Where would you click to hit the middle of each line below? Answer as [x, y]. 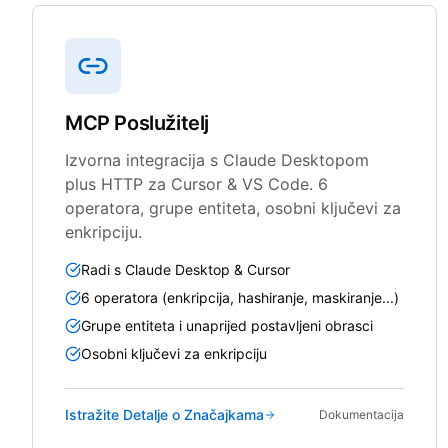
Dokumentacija [362, 414]
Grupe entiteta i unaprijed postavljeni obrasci [227, 325]
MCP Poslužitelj [137, 122]
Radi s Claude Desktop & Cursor [185, 269]
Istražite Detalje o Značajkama [164, 414]
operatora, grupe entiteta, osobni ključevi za [233, 207]
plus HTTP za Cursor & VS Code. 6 [196, 183]
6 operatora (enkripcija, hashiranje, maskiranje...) [240, 297]
